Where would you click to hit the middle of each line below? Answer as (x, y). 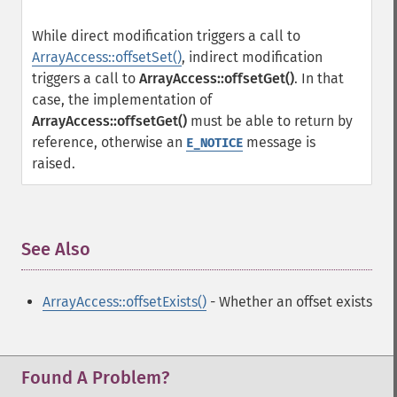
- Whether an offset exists (289, 302)
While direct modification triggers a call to (166, 36)
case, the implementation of (122, 100)
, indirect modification (252, 57)
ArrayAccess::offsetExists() (125, 302)
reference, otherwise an (109, 142)
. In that (319, 78)
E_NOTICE (214, 143)
